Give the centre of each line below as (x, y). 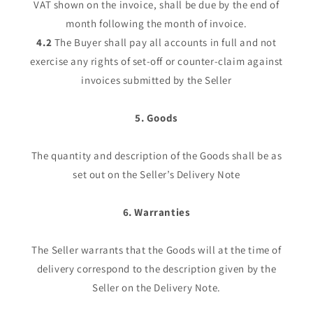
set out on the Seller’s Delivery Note (156, 175)
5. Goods (156, 118)
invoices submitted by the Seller (156, 80)
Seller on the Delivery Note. (156, 288)
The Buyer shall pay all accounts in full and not (164, 43)
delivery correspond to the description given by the (156, 269)
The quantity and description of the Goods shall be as (156, 156)
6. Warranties (156, 212)
